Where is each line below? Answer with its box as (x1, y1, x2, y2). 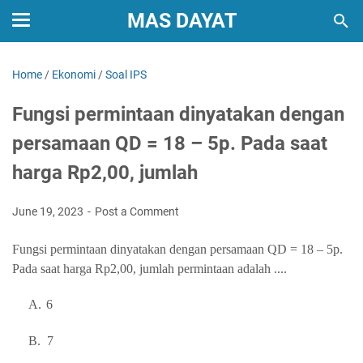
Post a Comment (95, 205, 179, 218)
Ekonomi (52, 68, 96, 81)
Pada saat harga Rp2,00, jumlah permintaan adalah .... (12, 262, 287, 275)
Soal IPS (105, 68, 147, 81)
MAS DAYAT (126, 9, 237, 32)
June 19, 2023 (12, 205, 86, 218)
